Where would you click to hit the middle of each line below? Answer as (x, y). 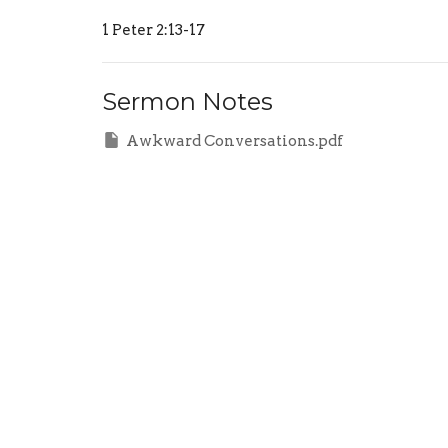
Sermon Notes (187, 101)
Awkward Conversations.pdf (234, 140)
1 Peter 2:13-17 (153, 29)
